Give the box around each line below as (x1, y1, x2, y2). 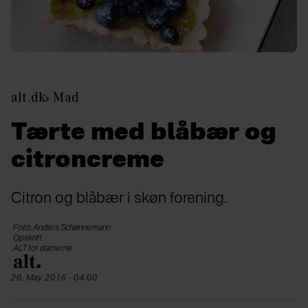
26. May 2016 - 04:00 (16, 274, 98, 283)
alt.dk (11, 88, 45, 107)
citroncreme (11, 148, 164, 173)
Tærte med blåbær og (11, 121, 276, 145)
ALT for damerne (13, 244, 72, 253)
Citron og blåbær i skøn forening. (11, 190, 227, 206)
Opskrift (13, 234, 42, 243)
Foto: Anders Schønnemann (13, 223, 111, 232)
